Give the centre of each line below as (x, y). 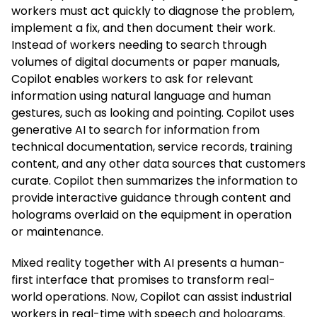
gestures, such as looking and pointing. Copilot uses (153, 113)
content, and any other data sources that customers (158, 164)
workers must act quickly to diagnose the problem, (153, 11)
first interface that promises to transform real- (143, 280)
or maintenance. (57, 232)
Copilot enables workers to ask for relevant (132, 79)
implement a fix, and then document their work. (143, 28)
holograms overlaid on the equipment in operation (151, 215)
